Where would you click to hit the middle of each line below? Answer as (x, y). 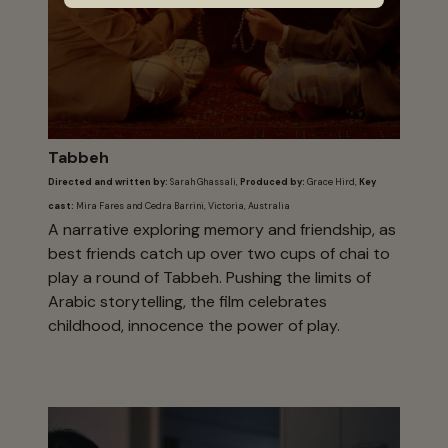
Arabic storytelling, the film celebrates (187, 301)
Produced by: (273, 182)
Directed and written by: (109, 182)
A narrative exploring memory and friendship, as (222, 229)
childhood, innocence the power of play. (194, 325)
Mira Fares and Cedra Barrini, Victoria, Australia (183, 206)
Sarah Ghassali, (205, 182)
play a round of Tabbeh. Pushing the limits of (209, 277)
